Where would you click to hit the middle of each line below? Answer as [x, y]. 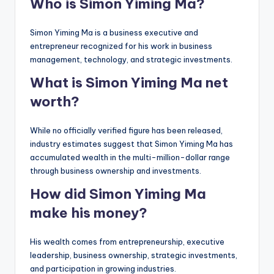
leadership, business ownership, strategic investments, [134, 255]
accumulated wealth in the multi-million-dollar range [130, 157]
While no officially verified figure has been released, [126, 131]
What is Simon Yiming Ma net [129, 83]
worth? [55, 102]
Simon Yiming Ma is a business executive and [114, 33]
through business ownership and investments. [116, 171]
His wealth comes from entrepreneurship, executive [127, 242]
